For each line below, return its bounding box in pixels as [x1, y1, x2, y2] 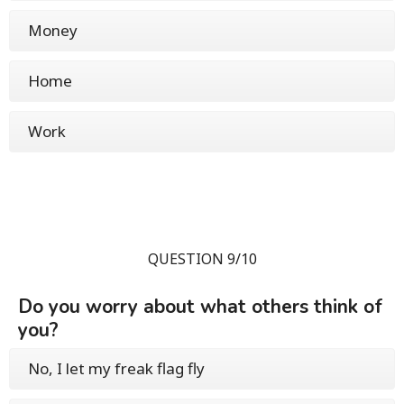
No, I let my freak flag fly [28, 357, 205, 379]
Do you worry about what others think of [18, 293, 382, 319]
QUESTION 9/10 [147, 248, 257, 269]
